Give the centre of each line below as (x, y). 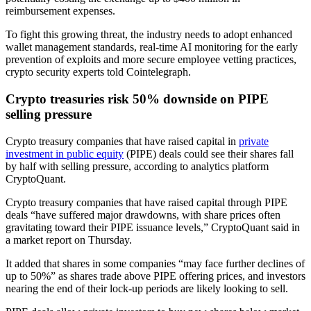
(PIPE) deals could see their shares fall (209, 153)
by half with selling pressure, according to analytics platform (137, 166)
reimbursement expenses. (60, 11)
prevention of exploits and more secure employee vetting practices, (151, 60)
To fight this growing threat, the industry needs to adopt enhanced (149, 35)
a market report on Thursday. (69, 239)
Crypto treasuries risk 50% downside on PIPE (137, 99)
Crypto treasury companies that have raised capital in (122, 141)
